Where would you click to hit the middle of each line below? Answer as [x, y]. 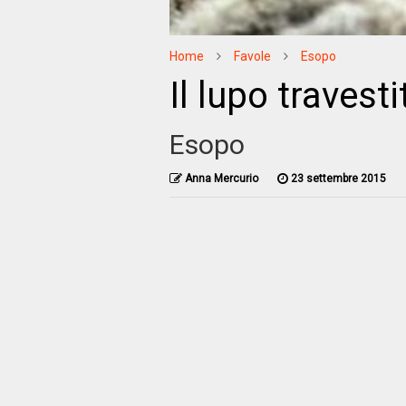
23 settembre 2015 [338, 178]
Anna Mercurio [221, 178]
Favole [252, 56]
